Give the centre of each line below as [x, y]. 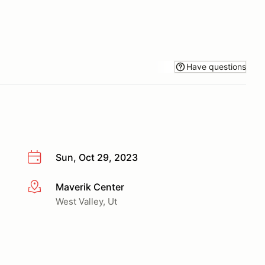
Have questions [216, 66]
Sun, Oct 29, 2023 [97, 157]
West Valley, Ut [86, 201]
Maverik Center [90, 187]
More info [48, 187]
